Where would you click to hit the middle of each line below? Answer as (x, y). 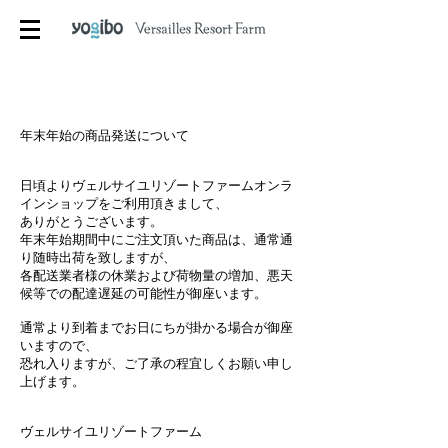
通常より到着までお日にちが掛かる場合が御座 (156, 328)
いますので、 (59, 346)
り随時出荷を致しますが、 (98, 258)
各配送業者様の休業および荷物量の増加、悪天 (156, 276)
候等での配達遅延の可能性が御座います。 (143, 294)
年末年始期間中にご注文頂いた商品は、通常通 (156, 240)
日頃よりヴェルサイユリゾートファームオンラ (156, 186)
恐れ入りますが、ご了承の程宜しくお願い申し (156, 364)
